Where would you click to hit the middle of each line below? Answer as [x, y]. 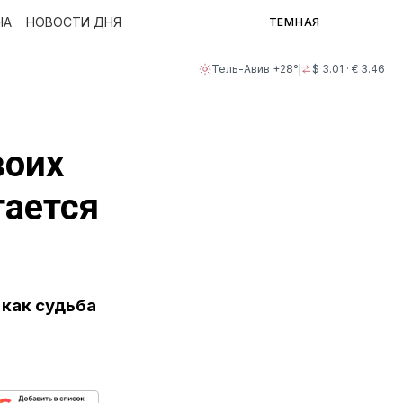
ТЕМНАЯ [294, 22]
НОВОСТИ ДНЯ [74, 22]
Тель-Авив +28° [255, 69]
